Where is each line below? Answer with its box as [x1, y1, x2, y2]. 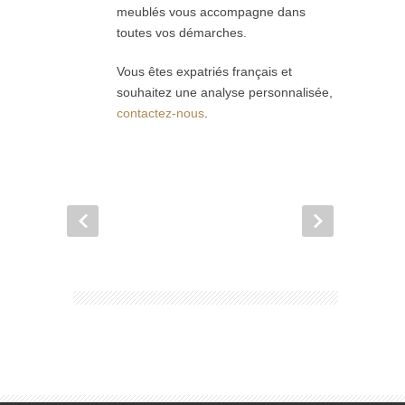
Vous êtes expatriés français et [117, 63, 292, 79]
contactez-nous [117, 105, 204, 120]
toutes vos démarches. [117, 24, 247, 40]
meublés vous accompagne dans [117, 4, 306, 19]
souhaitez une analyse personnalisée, [117, 84, 333, 99]
